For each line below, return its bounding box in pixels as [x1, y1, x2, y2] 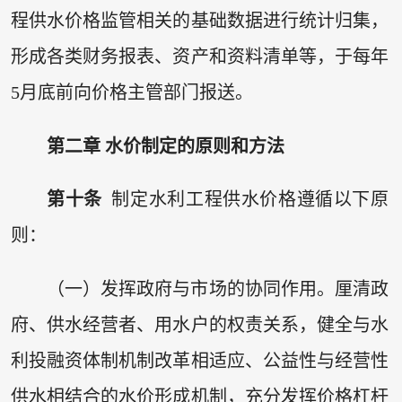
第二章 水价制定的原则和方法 [46, 135, 293, 156]
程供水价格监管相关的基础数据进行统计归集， [10, 11, 389, 31]
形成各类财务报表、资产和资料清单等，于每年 [10, 47, 389, 67]
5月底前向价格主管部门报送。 [10, 83, 262, 103]
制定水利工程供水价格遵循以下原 [101, 189, 389, 210]
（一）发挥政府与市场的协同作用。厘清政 [46, 278, 389, 299]
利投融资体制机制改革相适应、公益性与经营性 [10, 350, 389, 371]
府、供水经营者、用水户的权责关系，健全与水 [10, 314, 389, 335]
